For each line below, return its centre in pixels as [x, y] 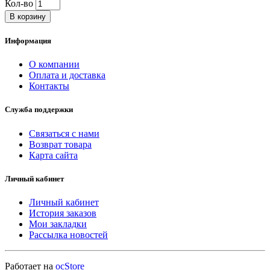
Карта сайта [53, 155]
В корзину [28, 16]
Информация [28, 41]
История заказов [63, 213]
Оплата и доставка [67, 75]
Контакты [49, 86]
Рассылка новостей [68, 234]
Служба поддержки [39, 110]
